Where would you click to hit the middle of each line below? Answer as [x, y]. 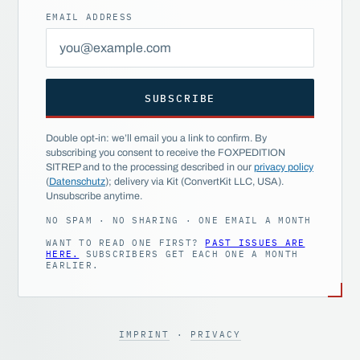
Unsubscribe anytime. [94, 196]
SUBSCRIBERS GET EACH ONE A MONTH [189, 254]
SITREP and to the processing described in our [150, 168]
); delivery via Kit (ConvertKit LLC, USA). [194, 182]
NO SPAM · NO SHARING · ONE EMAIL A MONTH [179, 221]
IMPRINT [144, 335]
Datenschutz [77, 182]
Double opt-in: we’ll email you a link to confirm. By [156, 139]
